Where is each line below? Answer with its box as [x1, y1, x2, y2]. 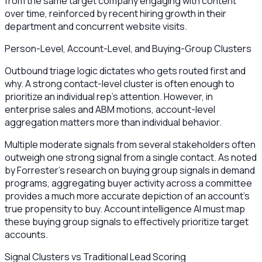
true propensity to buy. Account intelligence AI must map [5, 202, 245, 216]
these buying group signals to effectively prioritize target [5, 215, 249, 229]
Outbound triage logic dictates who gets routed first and [5, 64, 246, 78]
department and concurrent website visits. [5, 20, 187, 33]
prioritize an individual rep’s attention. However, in [5, 90, 213, 104]
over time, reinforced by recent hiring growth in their [5, 7, 226, 20]
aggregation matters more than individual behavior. [5, 116, 222, 129]
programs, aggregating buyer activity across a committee [5, 177, 252, 190]
